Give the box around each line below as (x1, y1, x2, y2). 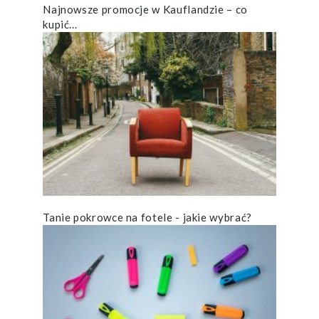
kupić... (43, 17, 78, 31)
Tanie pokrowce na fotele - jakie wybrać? (43, 211, 252, 224)
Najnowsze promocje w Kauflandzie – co (43, 2, 248, 16)
